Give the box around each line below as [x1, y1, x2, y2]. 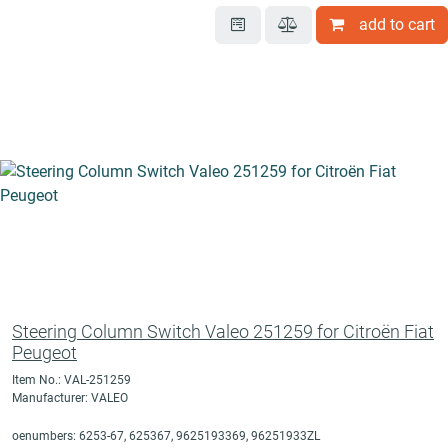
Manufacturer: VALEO [12, 391, 128, 406]
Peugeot [12, 342, 77, 364]
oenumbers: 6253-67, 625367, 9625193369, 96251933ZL [12, 429, 320, 444]
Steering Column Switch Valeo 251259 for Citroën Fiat [12, 321, 434, 343]
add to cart [359, 15, 435, 35]
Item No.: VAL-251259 [12, 373, 131, 388]
